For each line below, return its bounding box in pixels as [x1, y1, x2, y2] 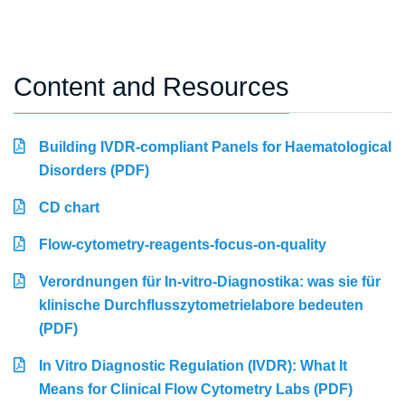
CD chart [39, 200, 99, 216]
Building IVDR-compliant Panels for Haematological [39, 139, 391, 155]
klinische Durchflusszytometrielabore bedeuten [39, 297, 363, 314]
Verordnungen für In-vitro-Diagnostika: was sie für [39, 274, 381, 290]
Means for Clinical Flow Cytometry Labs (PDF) [39, 381, 353, 398]
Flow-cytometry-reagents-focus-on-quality [39, 237, 326, 253]
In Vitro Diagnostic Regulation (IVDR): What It [39, 358, 347, 374]
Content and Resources [14, 72, 289, 102]
